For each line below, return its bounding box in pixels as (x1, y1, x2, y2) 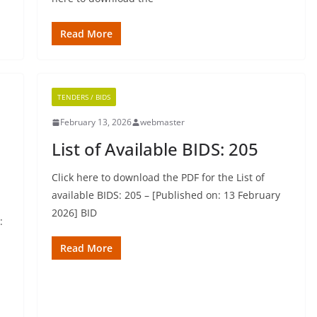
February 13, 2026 (59, 116, 132, 128)
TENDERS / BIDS (57, 92, 110, 102)
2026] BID (51, 206, 97, 219)
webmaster (139, 116, 185, 128)
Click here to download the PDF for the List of (51, 171, 265, 184)
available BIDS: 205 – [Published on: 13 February (51, 188, 280, 202)
